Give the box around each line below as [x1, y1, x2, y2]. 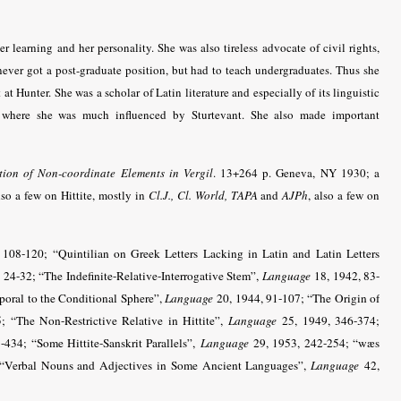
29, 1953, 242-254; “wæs [248, 334, 380, 351]
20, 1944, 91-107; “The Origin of [212, 289, 380, 306]
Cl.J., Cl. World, [148, 186, 227, 203]
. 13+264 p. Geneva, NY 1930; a [212, 164, 380, 181]
